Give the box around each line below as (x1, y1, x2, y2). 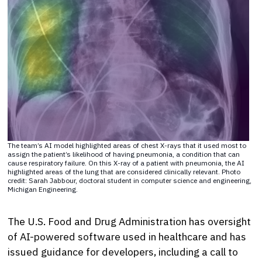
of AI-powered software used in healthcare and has (8, 230, 247, 244)
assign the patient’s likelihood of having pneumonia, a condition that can (8, 150, 240, 159)
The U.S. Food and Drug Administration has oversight (8, 215, 251, 229)
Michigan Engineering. (8, 185, 78, 194)
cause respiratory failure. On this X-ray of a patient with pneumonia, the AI (8, 158, 245, 168)
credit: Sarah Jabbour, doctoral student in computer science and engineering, (8, 176, 252, 185)
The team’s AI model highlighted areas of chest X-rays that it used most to (8, 141, 247, 150)
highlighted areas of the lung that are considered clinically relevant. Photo (8, 167, 241, 177)
